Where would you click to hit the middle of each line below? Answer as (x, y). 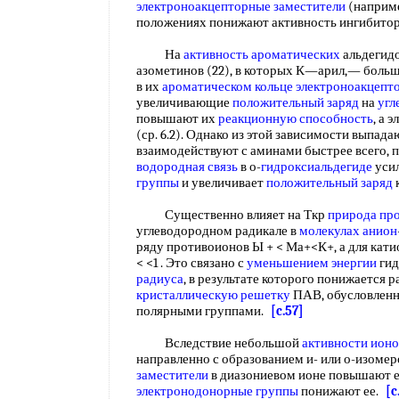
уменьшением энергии (312, 263)
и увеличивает (223, 183)
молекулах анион (348, 231)
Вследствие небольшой (219, 343)
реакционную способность (296, 118)
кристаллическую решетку (213, 295)
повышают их (177, 118)
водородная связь (187, 167)
